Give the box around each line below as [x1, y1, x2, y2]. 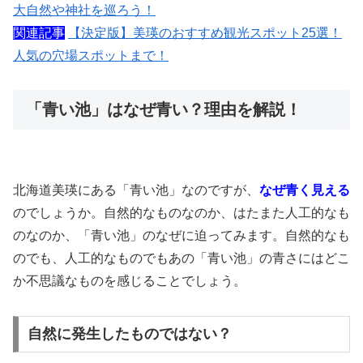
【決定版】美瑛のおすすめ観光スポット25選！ [68, 25, 342, 40]
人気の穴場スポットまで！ [13, 48, 169, 62]
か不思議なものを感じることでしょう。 [13, 273, 246, 288]
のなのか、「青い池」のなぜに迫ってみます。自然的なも [13, 228, 350, 242]
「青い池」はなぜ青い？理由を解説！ [26, 100, 301, 119]
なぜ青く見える [259, 182, 350, 197]
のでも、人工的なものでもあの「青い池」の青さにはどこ [13, 250, 350, 265]
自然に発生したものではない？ [27, 326, 232, 343]
